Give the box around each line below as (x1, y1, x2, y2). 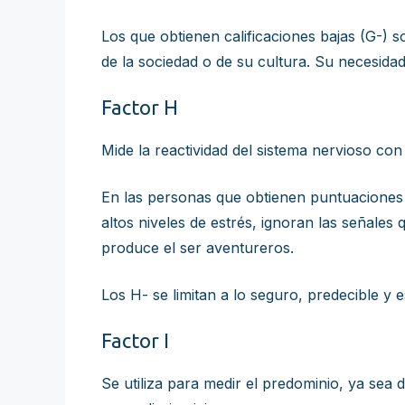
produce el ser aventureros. (101, 239, 294, 257)
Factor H (101, 96, 178, 118)
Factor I (101, 329, 169, 352)
